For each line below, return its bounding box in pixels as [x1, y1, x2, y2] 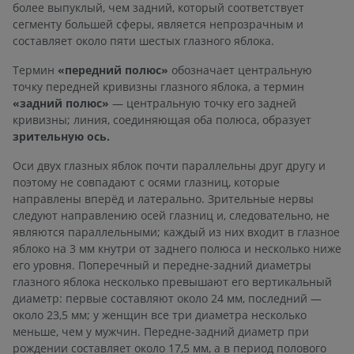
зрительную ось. [13, 128, 110, 144]
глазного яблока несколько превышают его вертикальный [13, 273, 332, 289]
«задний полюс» [13, 95, 109, 111]
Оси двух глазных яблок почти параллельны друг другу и [13, 157, 326, 173]
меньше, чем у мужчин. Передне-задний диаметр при [13, 323, 309, 339]
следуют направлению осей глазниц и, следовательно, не [13, 207, 330, 223]
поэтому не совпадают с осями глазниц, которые [13, 174, 280, 190]
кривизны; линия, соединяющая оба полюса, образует [13, 111, 311, 127]
